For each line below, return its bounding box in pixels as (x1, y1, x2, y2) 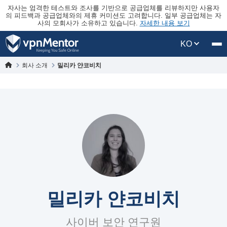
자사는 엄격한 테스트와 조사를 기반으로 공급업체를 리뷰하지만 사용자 (8, 4, 219, 12)
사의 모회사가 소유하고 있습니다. (37, 19, 140, 27)
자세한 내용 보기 (139, 19, 190, 27)
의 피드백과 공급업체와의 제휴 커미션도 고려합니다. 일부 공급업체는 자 (6, 12, 221, 19)
